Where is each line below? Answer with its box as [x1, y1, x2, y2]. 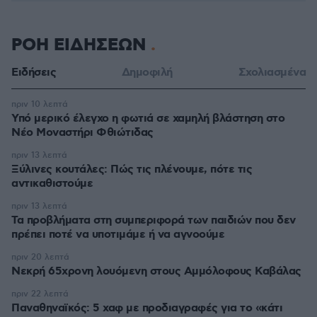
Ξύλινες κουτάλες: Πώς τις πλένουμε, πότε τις [11, 162, 252, 177]
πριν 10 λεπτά [11, 99, 68, 110]
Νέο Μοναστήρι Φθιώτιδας [11, 125, 154, 140]
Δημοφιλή [121, 65, 173, 80]
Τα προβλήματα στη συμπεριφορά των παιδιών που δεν [11, 213, 296, 228]
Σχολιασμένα [238, 65, 306, 80]
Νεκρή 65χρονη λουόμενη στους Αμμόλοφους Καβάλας [11, 264, 301, 279]
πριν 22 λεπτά [11, 289, 69, 299]
